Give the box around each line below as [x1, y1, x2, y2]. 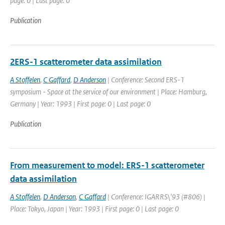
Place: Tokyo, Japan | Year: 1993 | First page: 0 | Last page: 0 [10, 204, 179, 213]
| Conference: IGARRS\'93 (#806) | [106, 192, 205, 201]
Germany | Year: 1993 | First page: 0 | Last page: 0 [10, 99, 151, 108]
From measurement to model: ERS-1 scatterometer [10, 160, 204, 171]
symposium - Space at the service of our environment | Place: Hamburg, [10, 87, 207, 96]
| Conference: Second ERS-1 [106, 75, 184, 84]
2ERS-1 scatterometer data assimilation [10, 56, 162, 67]
